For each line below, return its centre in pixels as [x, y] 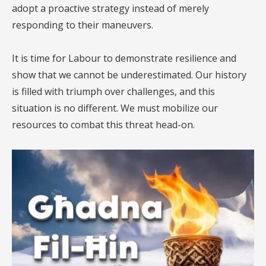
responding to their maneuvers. [83, 25]
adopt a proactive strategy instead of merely [110, 9]
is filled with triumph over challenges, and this [113, 92]
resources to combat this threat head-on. [103, 125]
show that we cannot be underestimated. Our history [129, 75]
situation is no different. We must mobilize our [115, 108]
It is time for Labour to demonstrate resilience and [124, 58]
